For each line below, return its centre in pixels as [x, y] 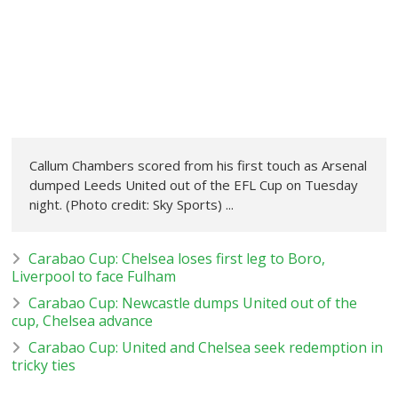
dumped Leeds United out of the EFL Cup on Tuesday [194, 184]
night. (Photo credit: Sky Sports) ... [132, 204]
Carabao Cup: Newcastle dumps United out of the [193, 302]
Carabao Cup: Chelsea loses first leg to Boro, [177, 258]
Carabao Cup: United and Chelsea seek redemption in [206, 347]
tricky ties [44, 365]
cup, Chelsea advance [83, 320]
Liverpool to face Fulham [94, 276]
